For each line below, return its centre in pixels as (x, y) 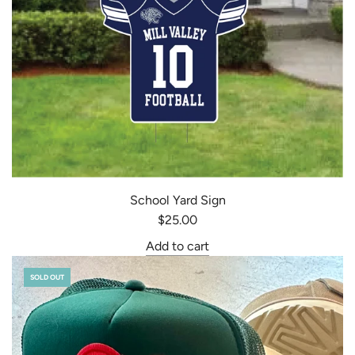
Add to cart (177, 246)
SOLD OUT (47, 277)
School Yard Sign (177, 200)
